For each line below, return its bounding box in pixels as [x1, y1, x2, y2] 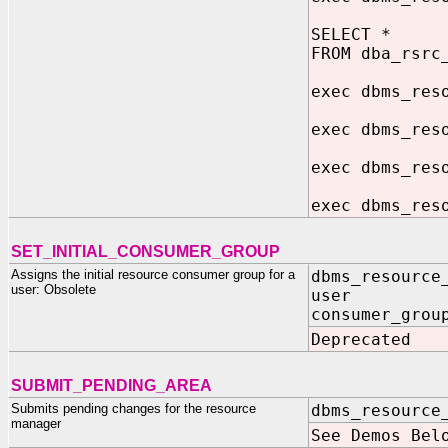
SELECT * [311, 25, 391, 44]
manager [11, 416, 61, 431]
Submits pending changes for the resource [11, 401, 256, 416]
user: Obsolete [11, 282, 96, 297]
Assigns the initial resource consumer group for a [11, 267, 295, 282]
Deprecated [311, 330, 411, 349]
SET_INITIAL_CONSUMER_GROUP [11, 243, 280, 260]
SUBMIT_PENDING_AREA [11, 377, 212, 394]
